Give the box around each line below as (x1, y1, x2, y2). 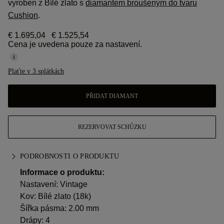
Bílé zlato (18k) (38, 192, 91, 200)
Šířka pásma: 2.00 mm (20, 204, 99, 212)
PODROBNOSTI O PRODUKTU (20, 152, 119, 160)
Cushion (8, 11, 38, 19)
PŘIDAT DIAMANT (86, 92, 138, 99)
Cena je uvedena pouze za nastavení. (8, 40, 142, 48)
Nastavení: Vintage (20, 180, 87, 188)
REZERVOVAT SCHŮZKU (77, 123, 146, 130)
